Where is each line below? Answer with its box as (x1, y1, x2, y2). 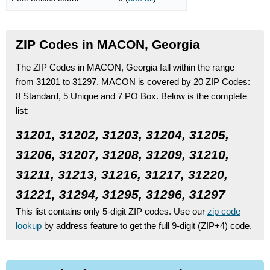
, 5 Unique (58, 90, 98, 101)
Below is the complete (161, 90, 247, 101)
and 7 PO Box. (98, 90, 161, 101)
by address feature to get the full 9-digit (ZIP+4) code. (42, 220, 252, 231)
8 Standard (16, 90, 58, 101)
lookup (16, 220, 42, 231)
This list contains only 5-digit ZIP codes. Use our (16, 206, 207, 216)
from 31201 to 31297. (16, 76, 101, 87)
